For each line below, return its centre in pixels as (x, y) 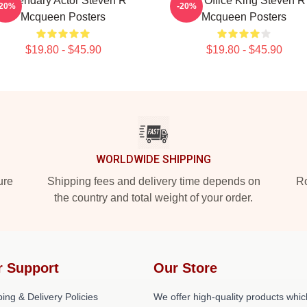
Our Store (185, 268)
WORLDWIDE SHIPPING (153, 159)
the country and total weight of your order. (153, 198)
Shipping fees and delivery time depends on (153, 181)
